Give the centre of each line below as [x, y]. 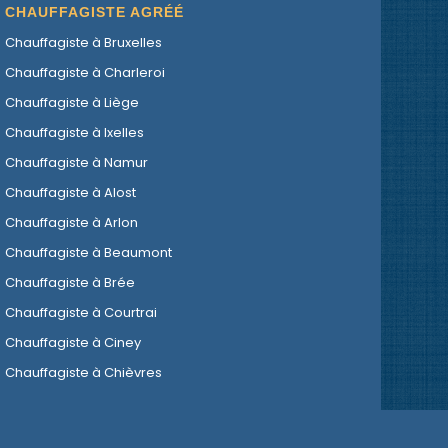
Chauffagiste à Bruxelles [84, 42]
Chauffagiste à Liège [72, 102]
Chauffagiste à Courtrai [81, 312]
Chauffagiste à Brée [70, 282]
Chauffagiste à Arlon [72, 222]
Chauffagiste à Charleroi [85, 72]
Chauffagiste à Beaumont [89, 252]
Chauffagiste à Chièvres [84, 372]
